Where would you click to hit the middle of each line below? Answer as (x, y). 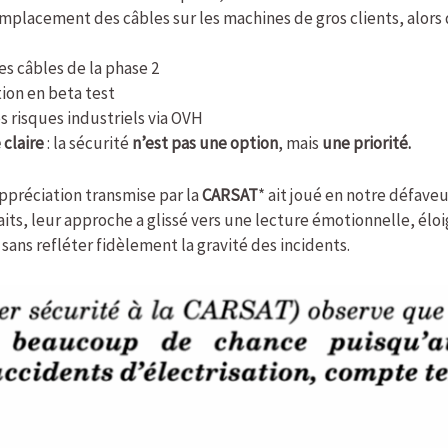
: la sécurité (87, 142)
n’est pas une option (204, 142)
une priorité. (366, 142)
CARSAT (230, 194)
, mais (299, 142)
